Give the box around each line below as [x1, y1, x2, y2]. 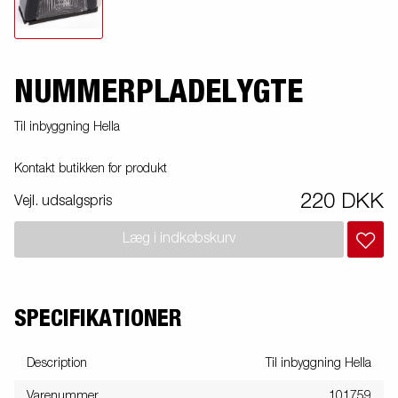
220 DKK [300, 190, 384, 212]
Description [27, 356, 87, 370]
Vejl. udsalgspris [14, 194, 112, 209]
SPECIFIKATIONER [14, 306, 181, 330]
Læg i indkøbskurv [123, 232, 235, 247]
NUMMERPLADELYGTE [14, 76, 303, 108]
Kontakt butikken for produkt [14, 162, 167, 175]
